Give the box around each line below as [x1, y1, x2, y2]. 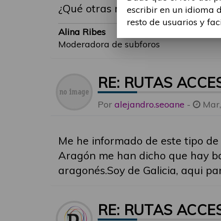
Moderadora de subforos [58, 38, 160, 50]
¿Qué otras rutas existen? [58, 1, 184, 15]
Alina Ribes [58, 26, 106, 37]
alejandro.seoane [114, 99, 184, 110]
